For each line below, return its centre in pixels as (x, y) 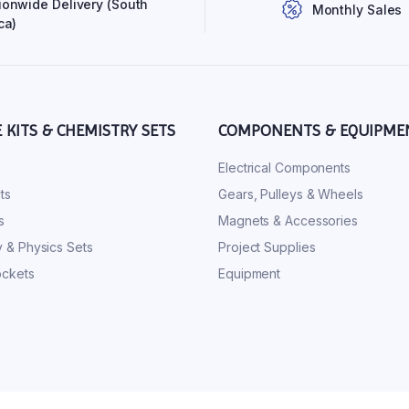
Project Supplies (267, 247)
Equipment (250, 274)
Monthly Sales (357, 10)
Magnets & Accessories (288, 221)
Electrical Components (284, 168)
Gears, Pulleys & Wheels (291, 194)
